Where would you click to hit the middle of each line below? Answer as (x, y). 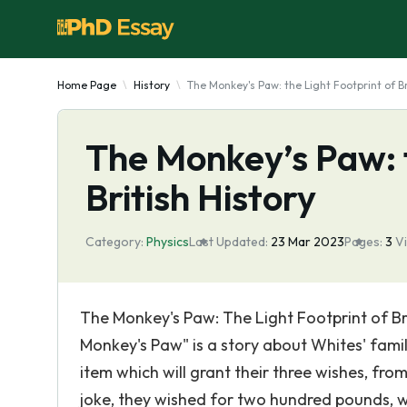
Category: (114, 242)
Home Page (87, 85)
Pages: (363, 242)
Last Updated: (228, 242)
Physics (168, 242)
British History (201, 197)
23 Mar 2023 (308, 242)
